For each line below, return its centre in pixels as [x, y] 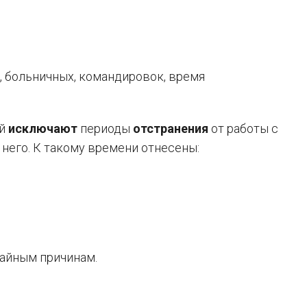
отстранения [171, 128]
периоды [105, 128]
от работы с [243, 128]
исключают [43, 128]
